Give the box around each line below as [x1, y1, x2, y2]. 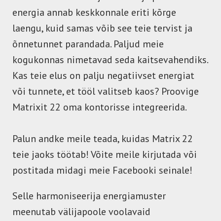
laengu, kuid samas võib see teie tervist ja [12, 22, 192, 35]
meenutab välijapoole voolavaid [12, 205, 150, 218]
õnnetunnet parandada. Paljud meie [12, 37, 164, 50]
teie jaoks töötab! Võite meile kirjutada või [12, 148, 197, 161]
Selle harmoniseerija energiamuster [12, 189, 166, 202]
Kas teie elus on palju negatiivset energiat [12, 69, 194, 82]
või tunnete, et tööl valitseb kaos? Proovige [12, 85, 199, 98]
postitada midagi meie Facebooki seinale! [12, 164, 195, 177]
